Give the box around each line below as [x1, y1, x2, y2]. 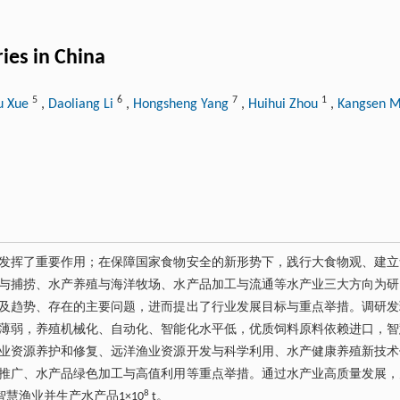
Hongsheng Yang [133, 97, 232, 112]
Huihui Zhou [248, 97, 321, 112]
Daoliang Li [48, 97, 117, 112]
